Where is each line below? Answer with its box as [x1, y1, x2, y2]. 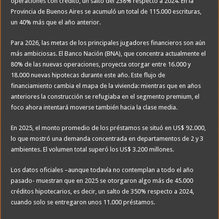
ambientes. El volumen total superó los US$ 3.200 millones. [11, 146, 175, 153]
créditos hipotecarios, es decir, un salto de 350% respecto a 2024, [11, 188, 195, 196]
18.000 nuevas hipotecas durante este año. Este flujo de [11, 71, 166, 79]
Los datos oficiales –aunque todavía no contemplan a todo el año [11, 166, 194, 174]
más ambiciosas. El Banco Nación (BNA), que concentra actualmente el [11, 50, 206, 58]
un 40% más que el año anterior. [11, 19, 101, 26]
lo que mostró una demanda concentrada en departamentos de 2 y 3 [11, 135, 204, 143]
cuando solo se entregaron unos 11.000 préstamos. [11, 198, 155, 206]
